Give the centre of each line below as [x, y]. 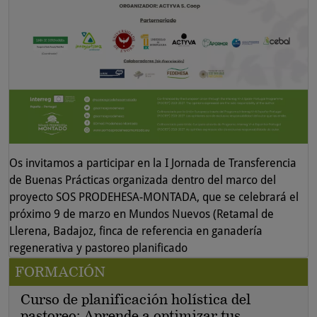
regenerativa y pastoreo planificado [98, 248]
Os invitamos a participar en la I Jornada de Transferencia [153, 163]
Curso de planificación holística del [136, 299]
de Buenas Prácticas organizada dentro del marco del [143, 180]
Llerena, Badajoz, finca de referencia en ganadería [136, 231]
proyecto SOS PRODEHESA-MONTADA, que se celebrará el [154, 197]
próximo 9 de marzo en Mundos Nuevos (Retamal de [142, 214]
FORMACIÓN [60, 271]
